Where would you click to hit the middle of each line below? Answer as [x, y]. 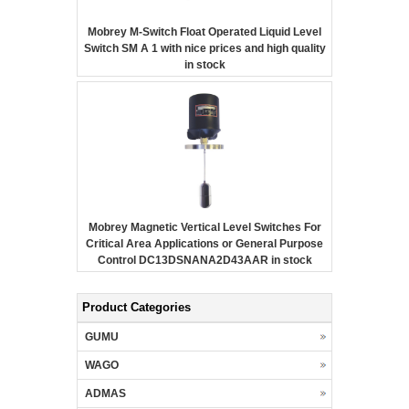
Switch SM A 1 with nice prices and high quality [204, 48]
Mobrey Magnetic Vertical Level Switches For [204, 227]
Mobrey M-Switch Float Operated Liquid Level [204, 32]
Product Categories [136, 307]
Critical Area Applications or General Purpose [204, 244]
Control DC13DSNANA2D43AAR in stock [204, 260]
